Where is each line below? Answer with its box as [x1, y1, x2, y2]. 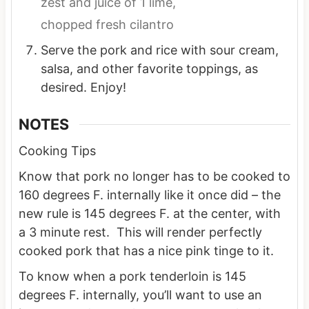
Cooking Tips [18, 143, 96, 158]
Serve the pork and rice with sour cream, [40, 43, 279, 58]
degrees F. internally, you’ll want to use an [18, 287, 262, 302]
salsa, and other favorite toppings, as [40, 61, 258, 77]
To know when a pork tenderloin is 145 [18, 268, 246, 283]
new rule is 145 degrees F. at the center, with [18, 206, 281, 221]
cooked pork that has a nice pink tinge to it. [18, 243, 274, 258]
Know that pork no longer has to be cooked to [18, 168, 290, 183]
